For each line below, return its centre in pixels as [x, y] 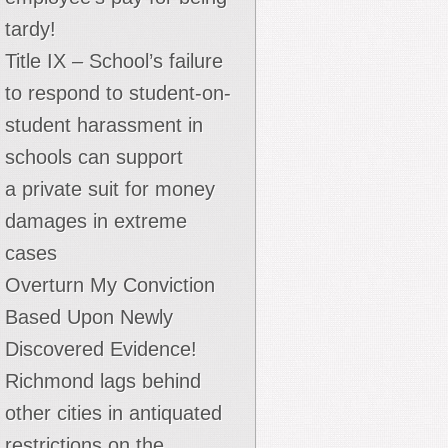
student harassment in [104, 125]
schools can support [94, 157]
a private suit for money [110, 189]
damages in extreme [96, 221]
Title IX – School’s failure [114, 61]
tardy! [30, 29]
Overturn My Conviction [110, 285]
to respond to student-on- [118, 93]
